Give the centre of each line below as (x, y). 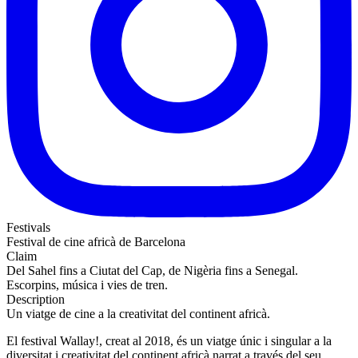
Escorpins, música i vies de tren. (87, 285)
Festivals (28, 228)
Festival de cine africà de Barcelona (96, 242)
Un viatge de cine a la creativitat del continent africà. (138, 314)
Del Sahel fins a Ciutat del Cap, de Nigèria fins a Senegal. (152, 271)
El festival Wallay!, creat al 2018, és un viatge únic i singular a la (169, 341)
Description (36, 300)
